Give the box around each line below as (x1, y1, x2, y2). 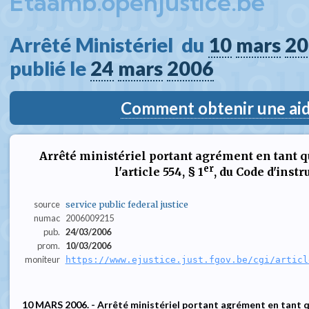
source (33, 198, 60, 210)
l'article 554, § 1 (114, 165, 203, 179)
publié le (10, 57, 90, 80)
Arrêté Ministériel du (10, 33, 208, 57)
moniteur (24, 253, 60, 265)
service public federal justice (65, 198, 188, 210)
